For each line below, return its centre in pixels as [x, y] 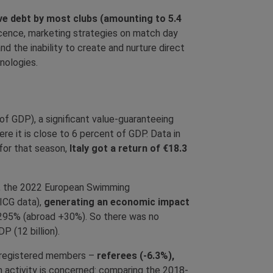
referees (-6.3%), [136, 256]
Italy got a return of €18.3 [127, 149]
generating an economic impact [117, 202]
